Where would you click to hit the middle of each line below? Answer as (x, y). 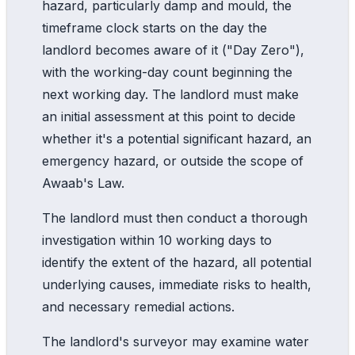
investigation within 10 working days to (157, 240)
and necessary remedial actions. (138, 306)
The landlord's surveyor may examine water (176, 341)
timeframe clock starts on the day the (155, 27)
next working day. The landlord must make (170, 94)
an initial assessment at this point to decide (169, 116)
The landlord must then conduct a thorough (175, 218)
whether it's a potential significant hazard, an (177, 138)
